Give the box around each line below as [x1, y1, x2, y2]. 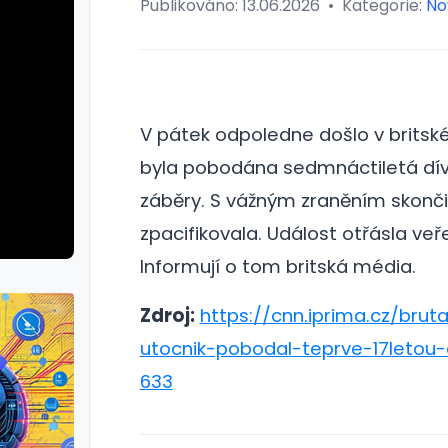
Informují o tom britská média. [139, 254, 416, 279]
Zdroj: [139, 303, 195, 328]
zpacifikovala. [139, 221, 267, 246]
